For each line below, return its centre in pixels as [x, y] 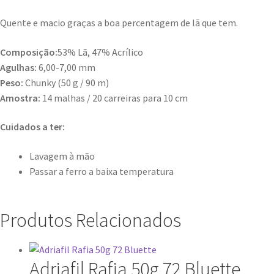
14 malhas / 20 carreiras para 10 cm [114, 98]
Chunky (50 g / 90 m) [66, 82]
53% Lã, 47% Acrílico [100, 52]
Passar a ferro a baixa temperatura [102, 172]
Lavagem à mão [62, 156]
